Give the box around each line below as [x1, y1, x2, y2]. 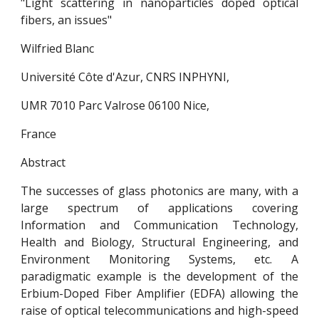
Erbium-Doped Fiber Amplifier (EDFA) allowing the [21, 286, 298, 301]
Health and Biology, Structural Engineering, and [21, 234, 298, 250]
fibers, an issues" [21, 12, 113, 28]
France [21, 126, 57, 142]
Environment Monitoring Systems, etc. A [21, 251, 298, 267]
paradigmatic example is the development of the [21, 268, 298, 284]
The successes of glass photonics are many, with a [21, 183, 298, 199]
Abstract [21, 155, 66, 170]
